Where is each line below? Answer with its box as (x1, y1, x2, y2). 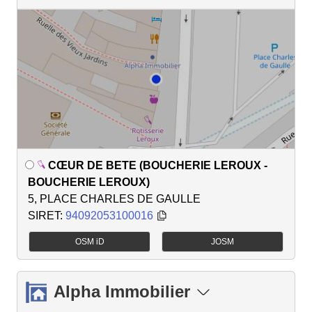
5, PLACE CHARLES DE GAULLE (28, 193, 201, 205)
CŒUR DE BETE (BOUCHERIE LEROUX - (48, 159, 267, 172)
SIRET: (28, 210, 65, 222)
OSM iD (75, 237, 104, 247)
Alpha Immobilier (54, 282, 190, 302)
